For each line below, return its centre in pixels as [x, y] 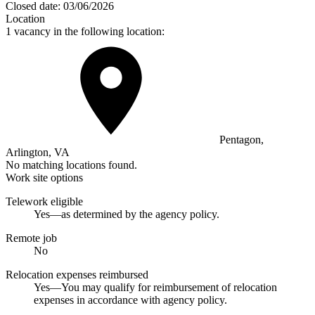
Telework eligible [44, 201]
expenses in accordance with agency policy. [130, 300]
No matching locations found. [71, 165]
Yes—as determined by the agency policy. [127, 214]
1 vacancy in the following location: [85, 31]
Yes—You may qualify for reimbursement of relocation [155, 287]
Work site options [44, 177]
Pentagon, [240, 139]
